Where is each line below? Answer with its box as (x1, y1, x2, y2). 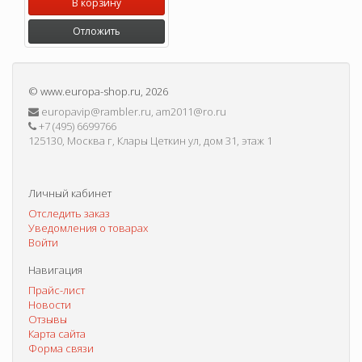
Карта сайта (28, 326, 86, 342)
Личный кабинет (28, 186, 112, 201)
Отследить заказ (28, 206, 110, 221)
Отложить (73, 24, 120, 39)
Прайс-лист (28, 283, 85, 298)
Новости (28, 297, 71, 313)
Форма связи (28, 341, 94, 356)
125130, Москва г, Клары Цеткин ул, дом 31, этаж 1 (28, 133, 272, 149)
